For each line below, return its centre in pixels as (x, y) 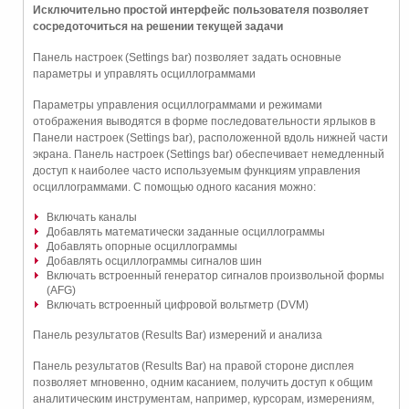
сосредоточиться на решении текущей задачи (158, 27)
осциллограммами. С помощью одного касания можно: (174, 188)
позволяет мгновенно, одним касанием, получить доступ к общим (203, 383)
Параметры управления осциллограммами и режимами (178, 105)
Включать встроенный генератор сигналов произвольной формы (215, 276)
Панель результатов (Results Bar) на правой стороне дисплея (194, 367)
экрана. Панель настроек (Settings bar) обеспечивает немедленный (209, 155)
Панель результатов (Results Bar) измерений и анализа (178, 336)
